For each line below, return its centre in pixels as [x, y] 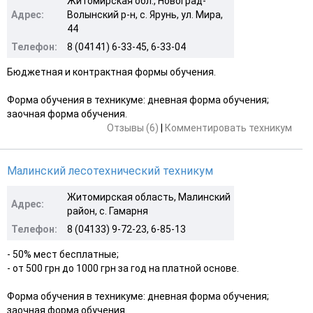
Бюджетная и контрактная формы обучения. [111, 72]
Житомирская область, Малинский [149, 197]
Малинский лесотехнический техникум [110, 170]
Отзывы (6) [133, 128]
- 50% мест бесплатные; [63, 254]
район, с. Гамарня [108, 211]
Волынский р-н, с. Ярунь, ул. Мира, [145, 14]
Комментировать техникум [228, 128]
